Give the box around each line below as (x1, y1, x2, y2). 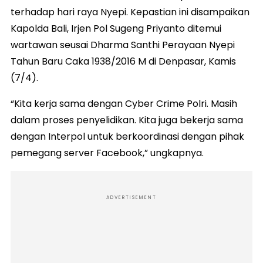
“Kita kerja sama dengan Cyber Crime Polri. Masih (11, 97, 237, 111)
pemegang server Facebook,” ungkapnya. (11, 146, 204, 160)
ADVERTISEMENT (106, 194, 157, 201)
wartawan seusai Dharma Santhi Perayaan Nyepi (11, 38, 235, 52)
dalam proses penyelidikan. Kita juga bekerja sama (11, 113, 243, 127)
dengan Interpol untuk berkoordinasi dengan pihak (11, 130, 244, 144)
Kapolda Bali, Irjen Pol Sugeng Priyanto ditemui (11, 22, 221, 36)
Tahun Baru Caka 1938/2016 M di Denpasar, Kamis (11, 55, 236, 69)
